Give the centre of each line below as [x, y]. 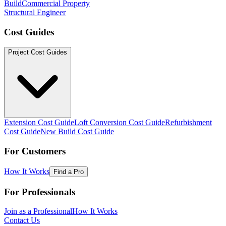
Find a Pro [69, 172]
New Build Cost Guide [77, 132]
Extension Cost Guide [39, 123]
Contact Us [22, 220]
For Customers [35, 151]
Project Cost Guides [38, 52]
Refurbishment [188, 123]
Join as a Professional [38, 211]
